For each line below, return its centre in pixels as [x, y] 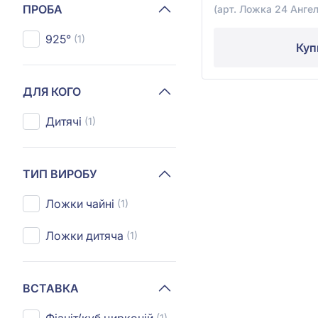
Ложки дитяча [84, 236]
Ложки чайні [80, 204]
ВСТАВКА [51, 288]
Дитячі [64, 121]
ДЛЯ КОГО [52, 91]
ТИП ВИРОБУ [60, 174]
